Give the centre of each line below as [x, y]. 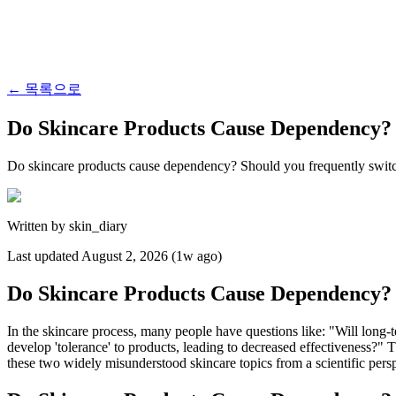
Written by [38, 225]
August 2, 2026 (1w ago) [152, 255]
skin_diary [98, 225]
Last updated [44, 255]
